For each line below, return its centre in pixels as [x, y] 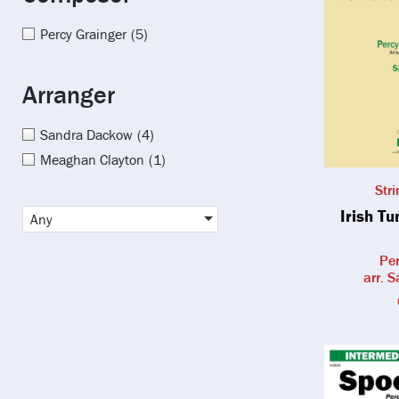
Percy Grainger [83, 33]
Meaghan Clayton [92, 159]
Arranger [69, 94]
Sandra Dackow [86, 134]
